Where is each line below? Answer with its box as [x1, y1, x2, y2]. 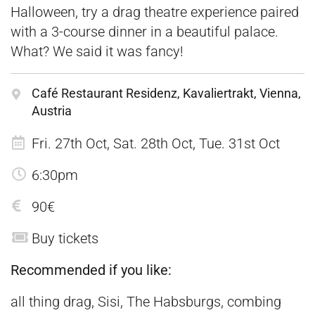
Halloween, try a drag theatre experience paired [11, 4, 299, 20]
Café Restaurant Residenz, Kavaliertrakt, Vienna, [32, 86, 301, 101]
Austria [32, 103, 72, 118]
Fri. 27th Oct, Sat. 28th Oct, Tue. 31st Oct [32, 135, 280, 152]
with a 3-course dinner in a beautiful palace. [11, 23, 278, 40]
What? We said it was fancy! [11, 43, 184, 60]
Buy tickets [32, 230, 98, 247]
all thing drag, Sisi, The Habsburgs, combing [11, 293, 281, 310]
